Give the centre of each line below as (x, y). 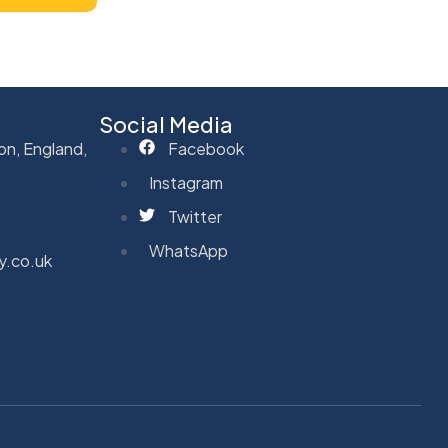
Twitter (194, 216)
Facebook (205, 148)
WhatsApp (188, 250)
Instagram (185, 182)
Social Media (165, 124)
